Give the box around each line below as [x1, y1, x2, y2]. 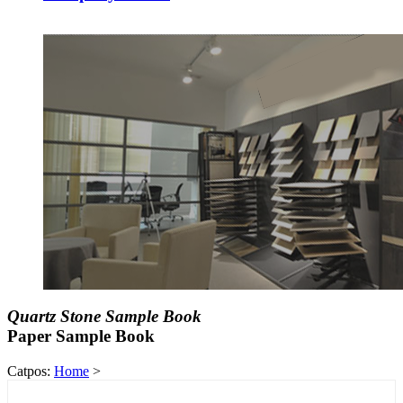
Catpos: [7, 363, 54, 379]
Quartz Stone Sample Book [7, 307, 201, 327]
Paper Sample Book [7, 327, 155, 346]
